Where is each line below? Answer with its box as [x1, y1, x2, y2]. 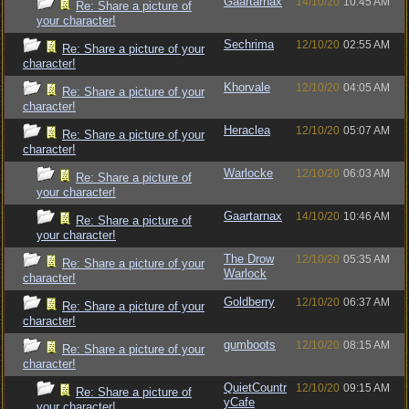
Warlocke [224, 166, 273, 180]
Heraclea [224, 123, 270, 137]
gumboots [224, 338, 276, 351]
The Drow [224, 252, 274, 266]
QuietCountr [224, 381, 287, 394]
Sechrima [224, 37, 274, 51]
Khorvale [224, 80, 270, 94]
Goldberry [224, 295, 275, 309]
